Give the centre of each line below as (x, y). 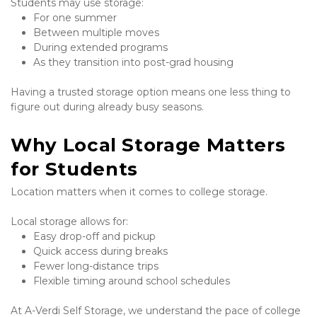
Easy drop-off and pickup (94, 237)
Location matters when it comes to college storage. (139, 192)
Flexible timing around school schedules (132, 281)
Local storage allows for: (69, 222)
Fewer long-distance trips (96, 266)
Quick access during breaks (100, 252)
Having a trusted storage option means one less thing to (151, 92)
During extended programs (100, 48)
